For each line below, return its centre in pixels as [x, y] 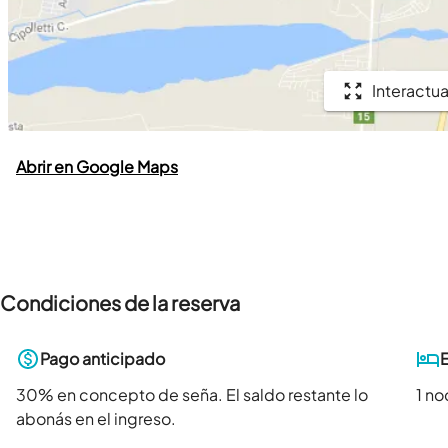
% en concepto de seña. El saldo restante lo [203, 395]
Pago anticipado [102, 359]
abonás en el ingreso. [96, 419]
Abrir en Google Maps [97, 167]
